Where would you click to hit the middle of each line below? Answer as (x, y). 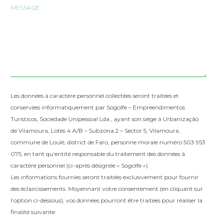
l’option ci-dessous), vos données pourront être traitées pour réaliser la (107, 201)
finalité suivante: (34, 212)
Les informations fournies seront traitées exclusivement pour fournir (105, 177)
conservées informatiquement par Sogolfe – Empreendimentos (98, 108)
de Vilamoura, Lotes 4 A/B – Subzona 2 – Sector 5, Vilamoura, (96, 131)
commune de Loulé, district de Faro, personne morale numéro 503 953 (108, 142)
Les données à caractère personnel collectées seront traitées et (95, 96)
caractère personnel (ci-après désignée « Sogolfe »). (80, 166)
